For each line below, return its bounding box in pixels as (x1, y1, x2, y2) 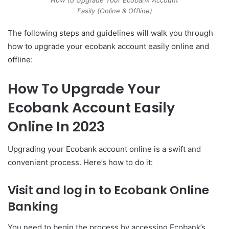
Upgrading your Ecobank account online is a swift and (8, 144, 201, 154)
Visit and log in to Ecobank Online (8, 182, 209, 199)
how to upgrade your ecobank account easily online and (8, 41, 209, 51)
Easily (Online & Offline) (77, 6, 152, 15)
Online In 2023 (8, 117, 105, 136)
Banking (8, 198, 58, 215)
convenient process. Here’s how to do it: (8, 157, 153, 168)
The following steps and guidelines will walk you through (8, 28, 213, 38)
